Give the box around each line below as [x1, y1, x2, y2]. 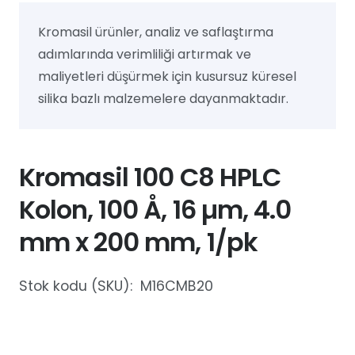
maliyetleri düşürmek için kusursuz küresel [38, 67, 296, 86]
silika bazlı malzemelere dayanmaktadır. [38, 89, 288, 108]
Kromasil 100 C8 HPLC [19, 158, 281, 195]
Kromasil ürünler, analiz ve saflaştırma [38, 22, 273, 41]
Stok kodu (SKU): [19, 276, 136, 296]
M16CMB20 [139, 276, 213, 296]
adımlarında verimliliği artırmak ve [38, 44, 251, 63]
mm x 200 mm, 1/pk [19, 223, 258, 260]
